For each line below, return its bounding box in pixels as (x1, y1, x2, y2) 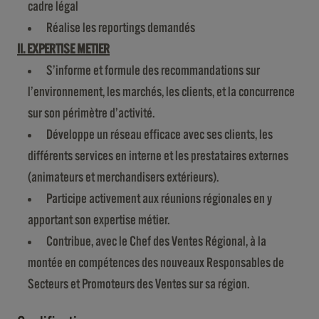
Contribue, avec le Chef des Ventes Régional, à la (46, 234, 266, 249)
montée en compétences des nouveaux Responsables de (28, 256, 284, 270)
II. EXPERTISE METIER (17, 42, 110, 56)
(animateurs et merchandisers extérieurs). (28, 170, 219, 184)
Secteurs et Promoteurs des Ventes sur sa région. (28, 277, 249, 291)
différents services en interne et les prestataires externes (28, 149, 288, 163)
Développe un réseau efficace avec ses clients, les (46, 127, 273, 142)
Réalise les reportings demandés (46, 21, 195, 35)
